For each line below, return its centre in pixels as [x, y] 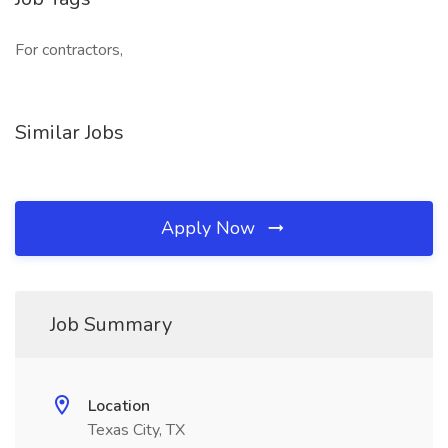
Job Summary [111, 324]
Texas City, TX [136, 430]
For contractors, [69, 50]
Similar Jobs [69, 132]
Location [119, 406]
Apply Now [210, 228]
